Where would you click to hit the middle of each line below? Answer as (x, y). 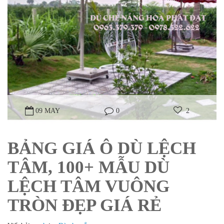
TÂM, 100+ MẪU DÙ (88, 167)
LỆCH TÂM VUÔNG (88, 186)
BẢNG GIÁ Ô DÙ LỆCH (102, 148)
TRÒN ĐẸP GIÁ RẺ (84, 205)
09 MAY (47, 111)
